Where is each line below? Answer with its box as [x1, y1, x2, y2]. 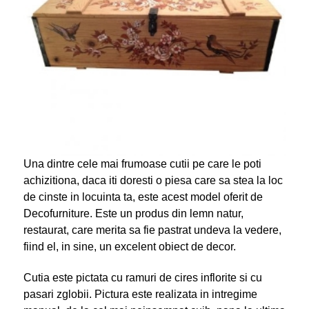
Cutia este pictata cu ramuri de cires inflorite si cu [23, 271, 262, 283]
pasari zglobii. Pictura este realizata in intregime [23, 288, 257, 300]
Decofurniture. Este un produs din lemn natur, [23, 207, 243, 219]
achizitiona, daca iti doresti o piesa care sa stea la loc [23, 174, 283, 186]
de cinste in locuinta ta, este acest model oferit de [23, 190, 263, 203]
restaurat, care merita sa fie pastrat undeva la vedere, [23, 223, 281, 236]
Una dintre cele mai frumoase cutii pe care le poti [23, 157, 261, 170]
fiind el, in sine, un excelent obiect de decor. [23, 240, 236, 252]
